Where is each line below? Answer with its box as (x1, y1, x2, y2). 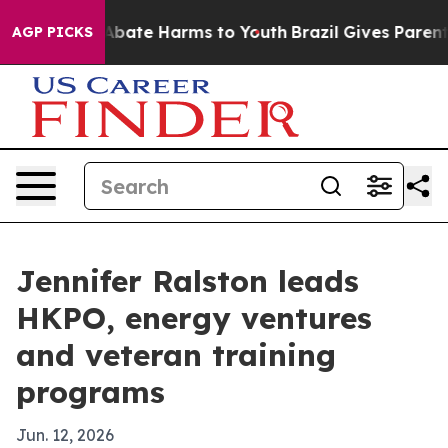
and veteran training (16, 336, 336, 374)
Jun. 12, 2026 (16, 425, 114, 445)
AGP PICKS (12, 23, 93, 41)
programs (16, 373, 165, 411)
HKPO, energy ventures (16, 299, 372, 337)
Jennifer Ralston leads (16, 262, 359, 300)
